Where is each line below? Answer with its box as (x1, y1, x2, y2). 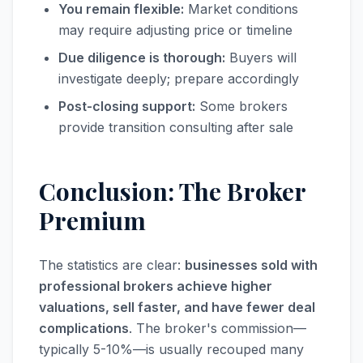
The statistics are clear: (39, 257, 185, 273)
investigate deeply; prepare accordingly (58, 70, 299, 87)
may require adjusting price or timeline (58, 22, 293, 38)
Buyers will (225, 49, 297, 66)
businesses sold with (185, 257, 318, 273)
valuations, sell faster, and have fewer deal (39, 299, 315, 315)
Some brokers (195, 98, 288, 114)
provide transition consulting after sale (58, 119, 293, 135)
